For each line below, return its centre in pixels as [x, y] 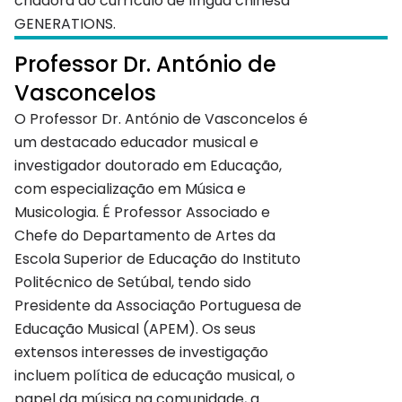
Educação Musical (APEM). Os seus [135, 329]
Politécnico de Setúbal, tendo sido [133, 283]
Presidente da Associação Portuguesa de [158, 306]
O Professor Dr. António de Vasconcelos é [161, 119]
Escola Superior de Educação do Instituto [157, 259]
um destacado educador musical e [136, 143]
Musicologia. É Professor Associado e [142, 213]
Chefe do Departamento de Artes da [145, 236]
